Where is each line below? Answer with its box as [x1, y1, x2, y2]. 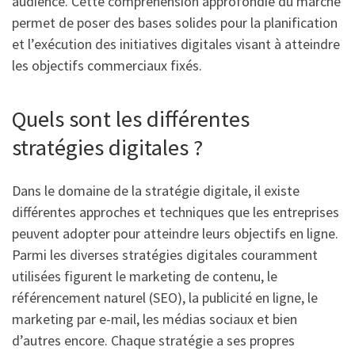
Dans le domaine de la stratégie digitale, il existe [12, 181, 300, 200]
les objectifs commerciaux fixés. [12, 56, 202, 75]
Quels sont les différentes [12, 105, 250, 134]
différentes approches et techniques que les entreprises [12, 202, 339, 221]
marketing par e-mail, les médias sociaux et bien [12, 309, 297, 328]
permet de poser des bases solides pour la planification [12, 13, 338, 32]
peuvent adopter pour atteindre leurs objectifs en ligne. [12, 223, 338, 242]
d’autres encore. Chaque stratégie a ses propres [12, 330, 295, 349]
